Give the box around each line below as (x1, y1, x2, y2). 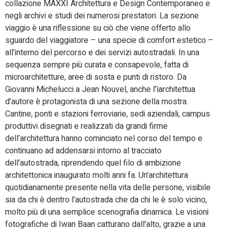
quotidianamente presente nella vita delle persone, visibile (5, 181, 211, 194)
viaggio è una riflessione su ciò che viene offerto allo (5, 21, 191, 34)
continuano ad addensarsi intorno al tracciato (5, 144, 162, 157)
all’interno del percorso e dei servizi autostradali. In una (5, 46, 199, 59)
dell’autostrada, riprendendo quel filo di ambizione (5, 156, 181, 169)
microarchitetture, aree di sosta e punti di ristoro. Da (5, 71, 187, 83)
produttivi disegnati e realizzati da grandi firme (5, 120, 168, 132)
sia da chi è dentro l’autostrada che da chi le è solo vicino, (5, 193, 207, 206)
